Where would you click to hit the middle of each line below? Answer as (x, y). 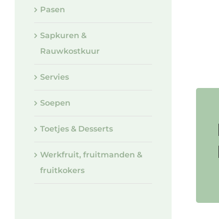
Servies (55, 77)
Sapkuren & (63, 36)
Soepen (55, 103)
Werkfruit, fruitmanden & (91, 155)
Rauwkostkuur (70, 51)
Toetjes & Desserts (77, 129)
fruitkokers (62, 171)
